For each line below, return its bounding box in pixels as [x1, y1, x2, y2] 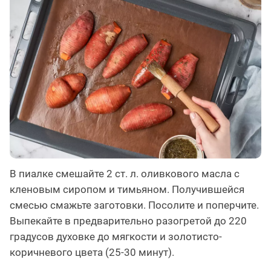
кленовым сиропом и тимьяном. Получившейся [10, 183, 244, 195]
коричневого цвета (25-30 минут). [10, 246, 174, 258]
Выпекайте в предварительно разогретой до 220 [10, 214, 247, 227]
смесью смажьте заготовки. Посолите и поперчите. [10, 198, 259, 211]
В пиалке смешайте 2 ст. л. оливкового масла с [10, 167, 240, 180]
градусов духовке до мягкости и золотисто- [10, 230, 222, 243]
